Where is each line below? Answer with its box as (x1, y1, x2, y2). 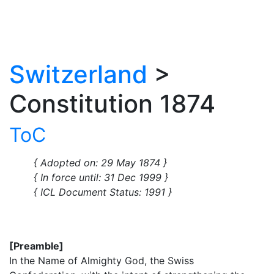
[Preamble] (9, 239, 64, 252)
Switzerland (9, 59, 147, 89)
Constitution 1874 (9, 88, 215, 119)
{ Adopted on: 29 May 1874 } (34, 156, 167, 169)
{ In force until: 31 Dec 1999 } (34, 171, 168, 183)
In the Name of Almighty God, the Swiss (9, 254, 194, 267)
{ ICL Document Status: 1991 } (34, 185, 172, 198)
